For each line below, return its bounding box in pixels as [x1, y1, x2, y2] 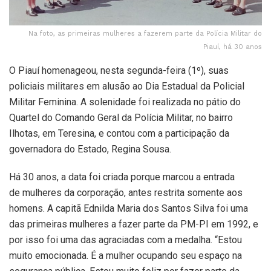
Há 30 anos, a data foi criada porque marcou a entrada [9, 171, 235, 183]
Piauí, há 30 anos [203, 43, 262, 51]
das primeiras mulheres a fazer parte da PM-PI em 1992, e [9, 218, 258, 230]
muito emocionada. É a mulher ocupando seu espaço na [9, 250, 242, 262]
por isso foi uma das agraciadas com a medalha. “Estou [9, 234, 242, 246]
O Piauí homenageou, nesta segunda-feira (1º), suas [9, 65, 229, 77]
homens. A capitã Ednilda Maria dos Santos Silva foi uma [9, 203, 248, 215]
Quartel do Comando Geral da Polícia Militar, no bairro [9, 112, 233, 124]
